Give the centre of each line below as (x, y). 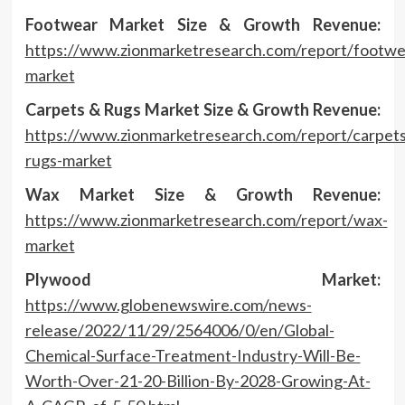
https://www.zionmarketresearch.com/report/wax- (206, 219)
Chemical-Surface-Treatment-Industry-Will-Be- (193, 355)
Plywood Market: (202, 279)
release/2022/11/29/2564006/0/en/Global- (179, 330)
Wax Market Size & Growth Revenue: (202, 194)
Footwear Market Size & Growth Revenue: (202, 24)
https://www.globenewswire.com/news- (168, 304)
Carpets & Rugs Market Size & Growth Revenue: (202, 109)
